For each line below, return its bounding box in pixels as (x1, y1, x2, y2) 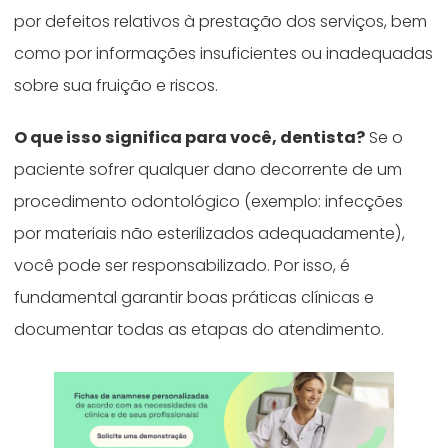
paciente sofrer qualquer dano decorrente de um (14, 157, 403, 181)
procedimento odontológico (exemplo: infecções (14, 189, 404, 213)
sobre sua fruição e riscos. (14, 73, 223, 97)
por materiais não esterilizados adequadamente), (14, 221, 406, 245)
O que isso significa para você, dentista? (14, 125, 366, 149)
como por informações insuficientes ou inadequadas (14, 41, 434, 65)
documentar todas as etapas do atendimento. (14, 317, 389, 341)
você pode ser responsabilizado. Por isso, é (14, 253, 351, 277)
